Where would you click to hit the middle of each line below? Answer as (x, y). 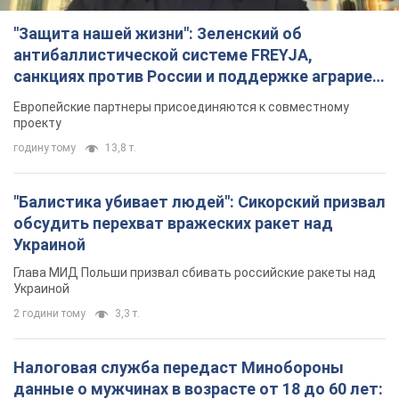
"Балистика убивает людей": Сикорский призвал (199, 201)
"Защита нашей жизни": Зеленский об (158, 33)
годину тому (45, 147)
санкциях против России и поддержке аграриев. (199, 76)
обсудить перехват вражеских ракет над (173, 223)
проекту (37, 122)
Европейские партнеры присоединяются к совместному (181, 106)
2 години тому (49, 313)
